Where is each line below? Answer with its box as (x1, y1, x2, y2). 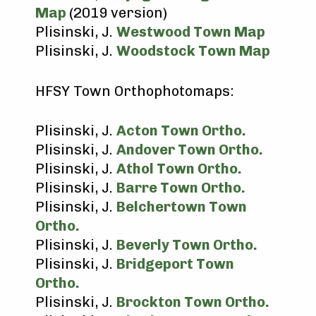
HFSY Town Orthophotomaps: (35, 83, 234, 99)
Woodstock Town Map (116, 42, 270, 59)
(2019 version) (69, 4, 167, 21)
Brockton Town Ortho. (116, 293, 269, 310)
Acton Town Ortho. (116, 122, 246, 139)
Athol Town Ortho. (116, 160, 242, 177)
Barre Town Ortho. (116, 179, 245, 196)
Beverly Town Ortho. (116, 236, 257, 253)
